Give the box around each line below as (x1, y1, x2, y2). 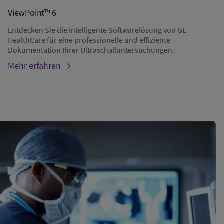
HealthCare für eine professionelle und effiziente (8, 34, 170, 45)
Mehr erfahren (8, 59, 61, 71)
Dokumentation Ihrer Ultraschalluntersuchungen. (8, 44, 174, 55)
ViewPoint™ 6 (8, 6, 56, 18)
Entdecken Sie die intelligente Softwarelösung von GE (8, 24, 186, 35)
